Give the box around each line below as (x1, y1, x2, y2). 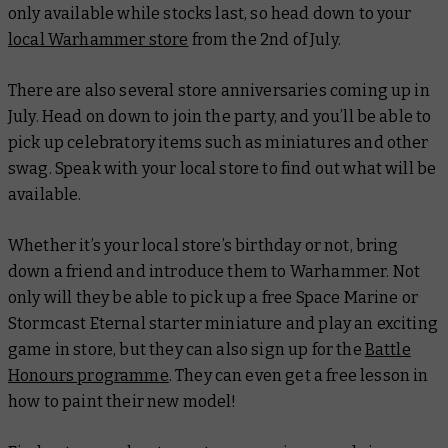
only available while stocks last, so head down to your (8, 3, 412, 23)
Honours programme (8, 365, 169, 385)
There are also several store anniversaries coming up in (8, 80, 430, 100)
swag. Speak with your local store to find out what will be (8, 158, 437, 178)
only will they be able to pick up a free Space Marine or (8, 287, 418, 307)
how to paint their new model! (8, 391, 237, 411)
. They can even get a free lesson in (168, 365, 429, 385)
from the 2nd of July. (188, 29, 341, 49)
